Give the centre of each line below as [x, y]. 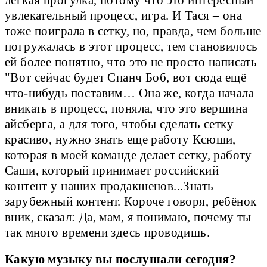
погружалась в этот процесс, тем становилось [131, 46]
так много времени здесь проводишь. [108, 232]
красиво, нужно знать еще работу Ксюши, [120, 139]
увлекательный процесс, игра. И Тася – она [124, 15]
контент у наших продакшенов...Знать [109, 186]
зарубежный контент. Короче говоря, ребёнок [131, 201]
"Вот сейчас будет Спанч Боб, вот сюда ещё [126, 77]
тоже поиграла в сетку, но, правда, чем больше [133, 31]
